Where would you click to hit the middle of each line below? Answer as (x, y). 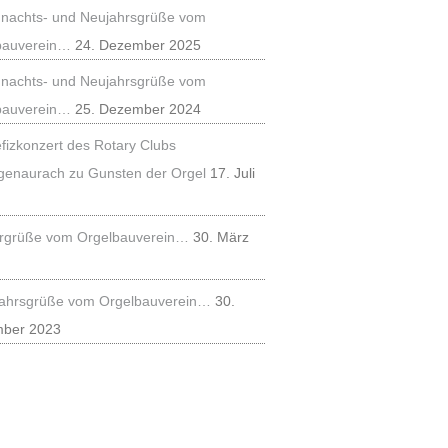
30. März (221, 237)
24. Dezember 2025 (138, 45)
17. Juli (233, 173)
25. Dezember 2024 (138, 109)
